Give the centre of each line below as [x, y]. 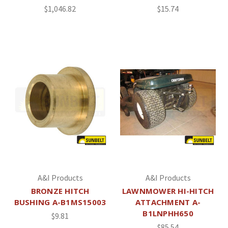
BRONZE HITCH [60, 191]
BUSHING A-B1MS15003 [60, 202]
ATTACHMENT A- [168, 202]
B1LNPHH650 [168, 213]
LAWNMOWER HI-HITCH [168, 191]
